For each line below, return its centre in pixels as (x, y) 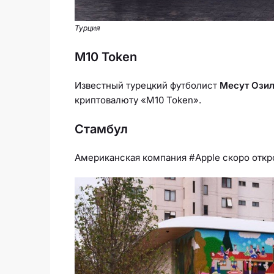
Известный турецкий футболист (147, 85)
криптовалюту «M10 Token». (138, 100)
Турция (87, 28)
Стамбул (101, 129)
